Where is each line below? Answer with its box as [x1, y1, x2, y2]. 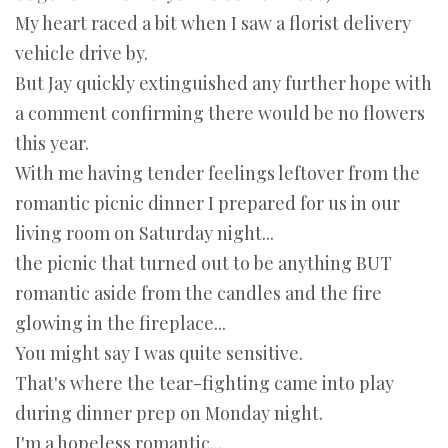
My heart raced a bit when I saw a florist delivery [15, 11, 411, 36]
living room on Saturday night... [15, 221, 274, 246]
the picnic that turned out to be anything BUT [15, 251, 392, 276]
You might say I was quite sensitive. [15, 341, 303, 366]
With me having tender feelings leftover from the [15, 161, 420, 186]
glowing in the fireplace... [15, 311, 226, 336]
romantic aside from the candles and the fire [15, 281, 382, 306]
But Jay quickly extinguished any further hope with [15, 71, 432, 96]
